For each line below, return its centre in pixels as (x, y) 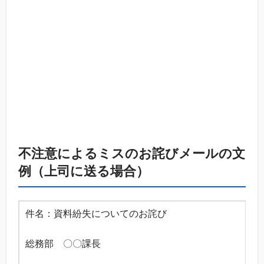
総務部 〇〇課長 (63, 243)
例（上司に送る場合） (84, 171)
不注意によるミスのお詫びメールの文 (132, 153)
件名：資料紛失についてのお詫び (96, 213)
